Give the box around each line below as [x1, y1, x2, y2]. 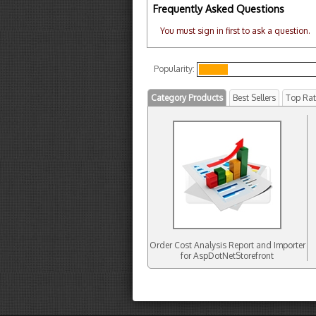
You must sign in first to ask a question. [160, 25, 310, 36]
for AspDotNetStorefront [181, 250, 274, 261]
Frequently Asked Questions [153, 2, 284, 15]
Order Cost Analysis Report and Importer [149, 240, 305, 250]
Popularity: [154, 63, 195, 74]
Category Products [151, 92, 223, 103]
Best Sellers [233, 92, 276, 103]
